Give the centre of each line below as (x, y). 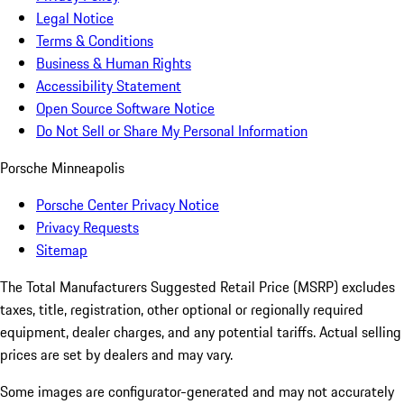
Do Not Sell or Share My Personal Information (172, 131)
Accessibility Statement (109, 86)
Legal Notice (75, 18)
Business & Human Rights (114, 64)
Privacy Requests (87, 228)
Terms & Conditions (95, 41)
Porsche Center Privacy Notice (128, 205)
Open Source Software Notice (125, 109)
